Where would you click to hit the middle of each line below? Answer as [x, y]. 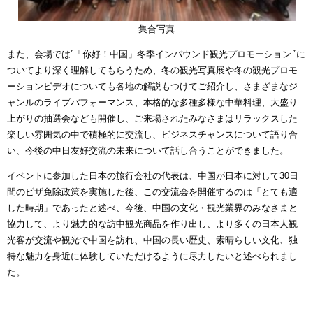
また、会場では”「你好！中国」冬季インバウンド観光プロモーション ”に [156, 54]
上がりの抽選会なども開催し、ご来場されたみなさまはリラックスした [152, 118]
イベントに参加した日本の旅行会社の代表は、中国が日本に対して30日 [153, 175]
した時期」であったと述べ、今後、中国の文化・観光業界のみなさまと [152, 208]
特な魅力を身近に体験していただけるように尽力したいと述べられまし [152, 256]
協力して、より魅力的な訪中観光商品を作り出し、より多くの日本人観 [152, 224]
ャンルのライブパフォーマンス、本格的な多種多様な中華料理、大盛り [152, 102]
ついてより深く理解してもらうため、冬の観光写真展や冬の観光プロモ [152, 70]
